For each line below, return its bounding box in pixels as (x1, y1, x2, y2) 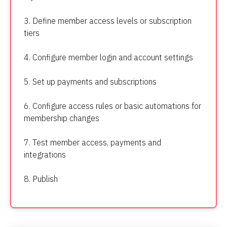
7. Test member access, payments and (24, 137, 161, 148)
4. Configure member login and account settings (24, 52, 193, 63)
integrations (24, 149, 66, 160)
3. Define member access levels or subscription (24, 16, 192, 26)
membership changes (24, 113, 99, 124)
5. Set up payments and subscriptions (24, 77, 157, 87)
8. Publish (24, 174, 58, 184)
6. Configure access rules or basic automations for (24, 101, 201, 111)
